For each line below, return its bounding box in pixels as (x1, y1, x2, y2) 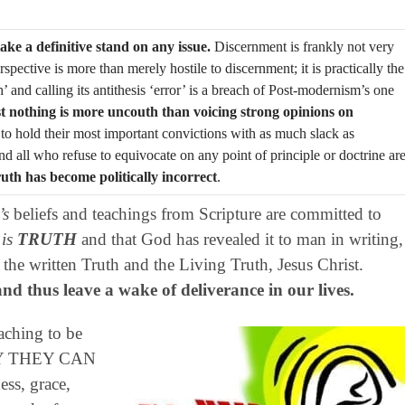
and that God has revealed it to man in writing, (76, 229, 403, 249)
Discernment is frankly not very (213, 38, 394, 54)
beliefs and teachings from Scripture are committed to (8, 203, 381, 223)
